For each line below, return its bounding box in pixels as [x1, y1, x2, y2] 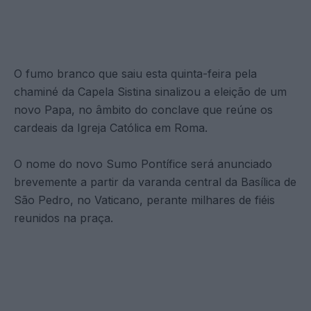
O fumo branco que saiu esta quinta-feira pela [14, 66, 257, 81]
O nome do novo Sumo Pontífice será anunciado [14, 156, 272, 171]
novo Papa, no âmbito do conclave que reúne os [14, 102, 273, 117]
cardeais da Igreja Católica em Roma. [14, 120, 208, 135]
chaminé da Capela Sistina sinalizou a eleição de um [14, 84, 287, 99]
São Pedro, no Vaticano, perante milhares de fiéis [14, 192, 275, 207]
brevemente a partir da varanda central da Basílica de [14, 174, 296, 189]
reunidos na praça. [14, 210, 113, 225]
